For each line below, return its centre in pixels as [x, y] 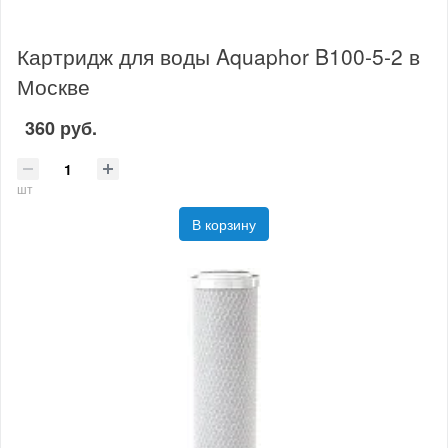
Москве [53, 86]
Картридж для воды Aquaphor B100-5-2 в [218, 56]
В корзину [224, 223]
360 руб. [61, 128]
